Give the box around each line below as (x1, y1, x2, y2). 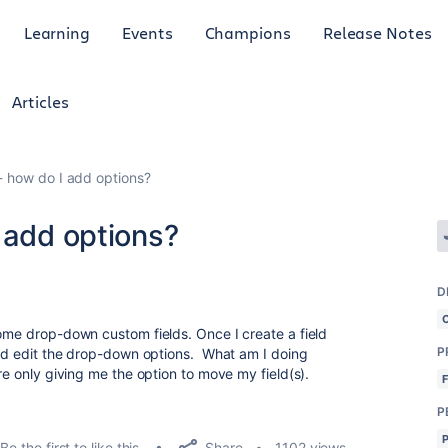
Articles (12, 91, 69, 112)
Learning (23, 21, 91, 43)
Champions (204, 21, 291, 43)
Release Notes (322, 21, 432, 43)
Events (122, 21, 173, 43)
